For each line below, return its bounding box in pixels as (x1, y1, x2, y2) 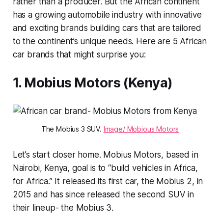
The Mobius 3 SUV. (41, 124, 104, 133)
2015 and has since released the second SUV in (12, 189, 194, 199)
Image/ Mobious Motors (103, 124, 179, 133)
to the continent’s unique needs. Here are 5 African (12, 36, 207, 46)
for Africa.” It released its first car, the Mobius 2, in (12, 176, 203, 186)
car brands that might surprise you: (12, 49, 146, 59)
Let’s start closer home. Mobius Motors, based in (12, 149, 198, 160)
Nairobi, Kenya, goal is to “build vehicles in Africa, (12, 163, 198, 173)
